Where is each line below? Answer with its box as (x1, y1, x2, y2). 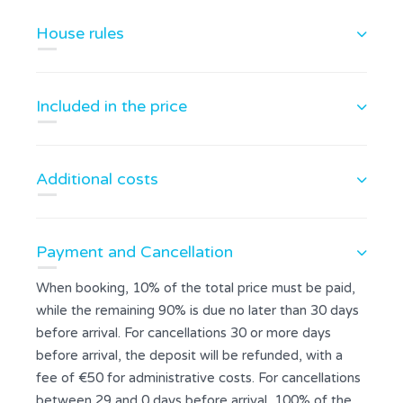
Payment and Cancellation (36, 242, 233, 262)
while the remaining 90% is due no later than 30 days (36, 302, 359, 318)
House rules (36, 23, 124, 43)
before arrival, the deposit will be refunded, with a (36, 347, 343, 363)
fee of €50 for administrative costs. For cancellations (36, 370, 361, 386)
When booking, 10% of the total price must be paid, (36, 280, 355, 296)
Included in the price (36, 96, 187, 116)
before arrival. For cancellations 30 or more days (36, 325, 331, 341)
